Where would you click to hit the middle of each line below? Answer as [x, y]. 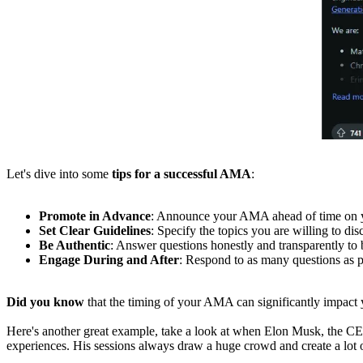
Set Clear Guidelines [95, 231]
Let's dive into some [58, 174]
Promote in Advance [95, 216]
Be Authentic [75, 246]
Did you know [47, 302]
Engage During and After [109, 260]
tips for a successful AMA [180, 174]
